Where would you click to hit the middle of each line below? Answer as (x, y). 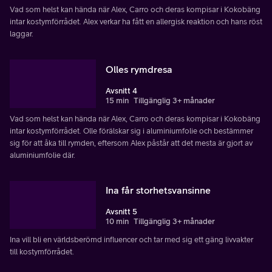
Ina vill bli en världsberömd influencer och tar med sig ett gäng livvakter (131, 240)
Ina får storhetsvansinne (158, 190)
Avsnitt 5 (121, 212)
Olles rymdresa (139, 69)
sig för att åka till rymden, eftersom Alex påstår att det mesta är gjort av (131, 143)
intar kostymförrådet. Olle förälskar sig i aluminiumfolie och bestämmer (131, 131)
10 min (117, 222)
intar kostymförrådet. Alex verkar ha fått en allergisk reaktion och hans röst (136, 21)
